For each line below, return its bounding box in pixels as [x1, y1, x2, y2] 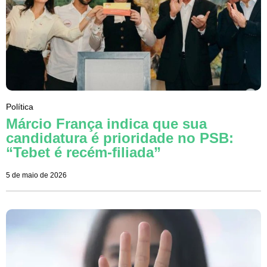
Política [6, 101, 33, 111]
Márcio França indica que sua [6, 115, 207, 132]
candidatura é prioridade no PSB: [6, 129, 234, 146]
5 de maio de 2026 [6, 170, 67, 179]
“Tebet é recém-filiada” [6, 144, 161, 160]
